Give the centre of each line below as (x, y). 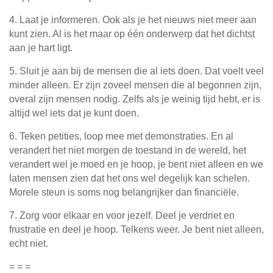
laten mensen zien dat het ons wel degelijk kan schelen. (129, 179)
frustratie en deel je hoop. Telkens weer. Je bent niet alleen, (136, 230)
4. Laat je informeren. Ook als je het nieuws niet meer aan (133, 20)
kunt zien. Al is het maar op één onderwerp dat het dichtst (132, 34)
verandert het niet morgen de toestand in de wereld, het (128, 151)
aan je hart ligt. (41, 48)
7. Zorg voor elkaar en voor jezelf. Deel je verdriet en (122, 216)
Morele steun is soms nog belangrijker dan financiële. (124, 193)
